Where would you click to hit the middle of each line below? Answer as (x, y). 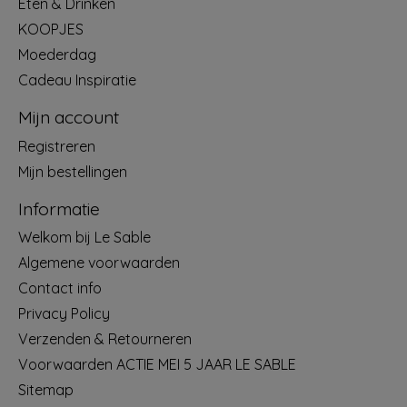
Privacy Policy (64, 314)
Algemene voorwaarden (99, 263)
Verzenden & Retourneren (105, 339)
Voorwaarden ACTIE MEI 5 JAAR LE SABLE (157, 365)
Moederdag (57, 55)
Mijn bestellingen (73, 171)
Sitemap (46, 390)
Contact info (60, 288)
